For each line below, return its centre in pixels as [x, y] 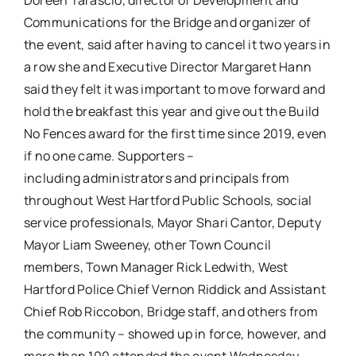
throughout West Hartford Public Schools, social [168, 201]
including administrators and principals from [157, 178]
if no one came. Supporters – [109, 156]
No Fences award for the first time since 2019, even [175, 134]
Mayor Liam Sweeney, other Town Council [147, 245]
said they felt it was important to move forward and [174, 89]
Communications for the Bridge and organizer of [167, 23]
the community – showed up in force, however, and [175, 334]
